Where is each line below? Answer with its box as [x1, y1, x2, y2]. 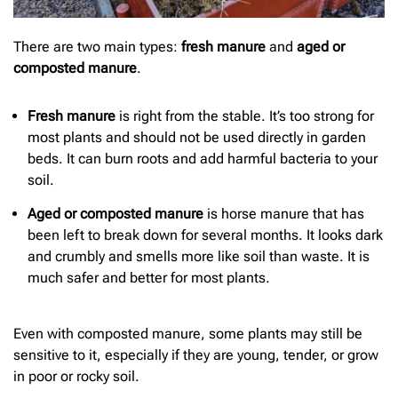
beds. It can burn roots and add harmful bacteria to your [28, 149, 378, 167]
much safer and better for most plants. [28, 269, 270, 287]
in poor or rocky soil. [13, 368, 139, 386]
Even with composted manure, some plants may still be [13, 325, 362, 343]
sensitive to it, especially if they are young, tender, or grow [13, 346, 378, 364]
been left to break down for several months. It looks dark [28, 227, 383, 244]
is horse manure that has [203, 205, 364, 223]
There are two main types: [13, 38, 181, 56]
